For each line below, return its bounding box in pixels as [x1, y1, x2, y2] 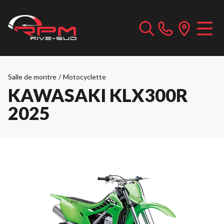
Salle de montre [8, 72, 56, 81]
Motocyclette [63, 72, 106, 81]
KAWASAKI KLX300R [8, 84, 188, 106]
